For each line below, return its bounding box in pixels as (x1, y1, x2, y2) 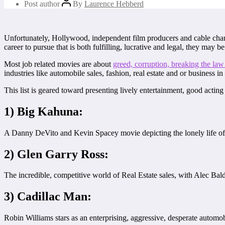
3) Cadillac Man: (4, 190, 91, 203)
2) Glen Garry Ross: (4, 147, 108, 161)
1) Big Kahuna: (4, 104, 83, 118)
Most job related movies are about (4, 59, 113, 68)
